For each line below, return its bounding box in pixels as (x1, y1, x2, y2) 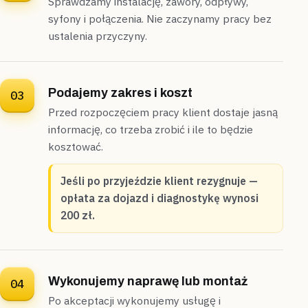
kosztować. (48, 140, 103, 154)
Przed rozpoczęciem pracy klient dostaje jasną (48, 105, 278, 120)
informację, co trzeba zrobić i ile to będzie (48, 122, 253, 137)
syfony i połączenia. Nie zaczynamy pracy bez (48, 12, 272, 26)
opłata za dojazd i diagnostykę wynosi (60, 191, 258, 206)
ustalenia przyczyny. (48, 29, 147, 43)
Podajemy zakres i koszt (48, 86, 192, 100)
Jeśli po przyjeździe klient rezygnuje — (60, 174, 258, 188)
